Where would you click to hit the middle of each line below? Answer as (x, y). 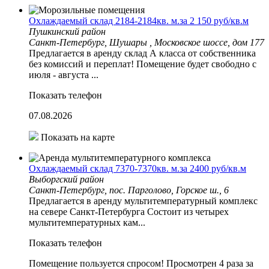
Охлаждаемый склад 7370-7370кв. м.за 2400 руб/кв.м (138, 168)
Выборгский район (66, 179)
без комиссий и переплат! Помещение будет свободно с (143, 64)
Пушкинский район (67, 31)
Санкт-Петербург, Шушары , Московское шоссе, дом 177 (147, 42)
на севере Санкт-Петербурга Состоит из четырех (129, 211)
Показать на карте (77, 137)
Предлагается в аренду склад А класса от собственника (142, 53)
